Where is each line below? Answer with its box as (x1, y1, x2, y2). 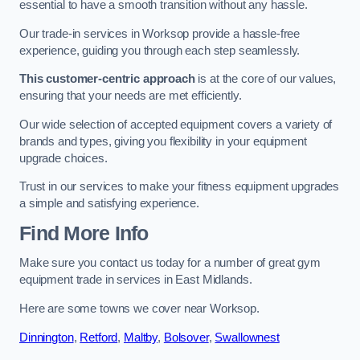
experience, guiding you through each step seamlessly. (19, 43, 301, 57)
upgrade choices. (19, 151, 108, 165)
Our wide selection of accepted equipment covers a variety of (19, 117, 333, 131)
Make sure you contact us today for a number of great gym (19, 256, 321, 270)
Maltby (123, 330, 158, 344)
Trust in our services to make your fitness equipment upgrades (19, 180, 340, 194)
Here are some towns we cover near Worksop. (19, 301, 260, 315)
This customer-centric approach (19, 72, 195, 86)
